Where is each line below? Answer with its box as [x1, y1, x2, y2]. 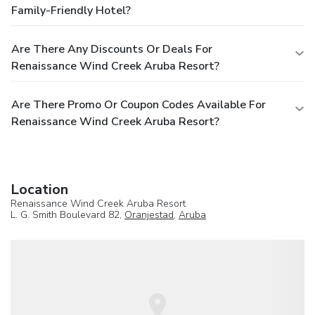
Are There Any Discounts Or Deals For [11, 41, 212, 57]
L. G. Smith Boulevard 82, [11, 207, 124, 221]
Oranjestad [124, 207, 174, 221]
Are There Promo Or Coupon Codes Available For [11, 96, 266, 112]
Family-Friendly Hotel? [11, 2, 131, 18]
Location [11, 179, 68, 199]
